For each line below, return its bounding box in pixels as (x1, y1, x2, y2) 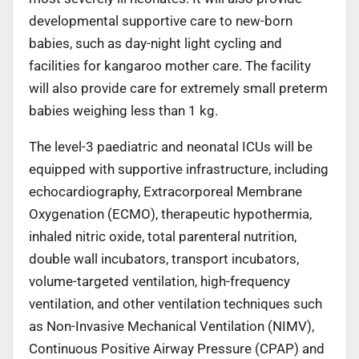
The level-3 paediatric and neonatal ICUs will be (29, 138, 313, 155)
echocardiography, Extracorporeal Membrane (29, 183, 302, 200)
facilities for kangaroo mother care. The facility (29, 57, 311, 74)
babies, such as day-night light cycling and (29, 34, 282, 51)
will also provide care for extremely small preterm (29, 79, 328, 96)
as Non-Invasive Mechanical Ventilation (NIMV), (29, 317, 314, 334)
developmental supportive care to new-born (29, 12, 292, 29)
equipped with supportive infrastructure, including (29, 160, 329, 177)
